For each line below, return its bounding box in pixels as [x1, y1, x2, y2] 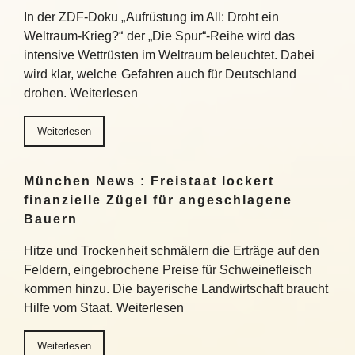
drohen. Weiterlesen [24, 86, 138, 100]
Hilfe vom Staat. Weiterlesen [24, 301, 184, 315]
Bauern [24, 212, 78, 226]
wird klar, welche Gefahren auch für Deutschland [24, 67, 297, 81]
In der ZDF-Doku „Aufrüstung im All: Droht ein [24, 10, 280, 24]
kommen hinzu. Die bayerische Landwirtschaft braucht [24, 282, 329, 296]
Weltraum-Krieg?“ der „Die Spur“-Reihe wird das [24, 29, 296, 43]
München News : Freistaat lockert [24, 174, 274, 188]
